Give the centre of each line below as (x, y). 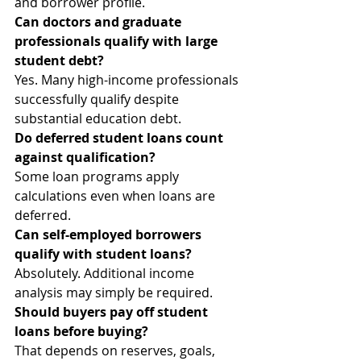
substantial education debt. (98, 118)
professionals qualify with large (118, 41)
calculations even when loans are (116, 196)
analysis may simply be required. (114, 293)
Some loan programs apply (98, 176)
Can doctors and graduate (100, 22)
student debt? (59, 60)
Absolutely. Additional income (106, 273)
